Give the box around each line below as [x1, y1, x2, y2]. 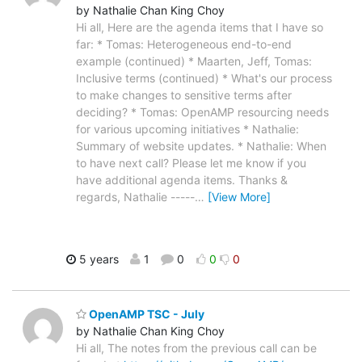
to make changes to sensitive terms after [76, 88, 292, 103]
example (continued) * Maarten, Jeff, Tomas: [76, 54, 312, 69]
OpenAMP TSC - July [86, 306, 204, 321]
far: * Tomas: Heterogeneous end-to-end [76, 37, 292, 52]
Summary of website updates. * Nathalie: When [76, 139, 326, 154]
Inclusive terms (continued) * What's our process [76, 71, 332, 86]
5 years [75, 252, 119, 267]
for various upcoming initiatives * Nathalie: [76, 122, 299, 137]
